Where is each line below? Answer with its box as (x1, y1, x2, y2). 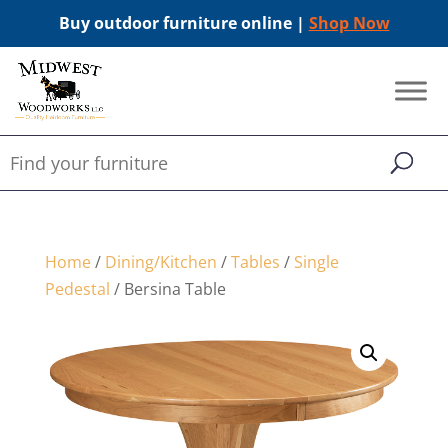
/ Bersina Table (109, 278, 226, 300)
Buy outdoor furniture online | (58, 12, 309, 34)
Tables (230, 251, 280, 273)
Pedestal (44, 278, 110, 300)
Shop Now (308, 12, 390, 34)
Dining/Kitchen (104, 251, 217, 273)
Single (293, 251, 339, 273)
